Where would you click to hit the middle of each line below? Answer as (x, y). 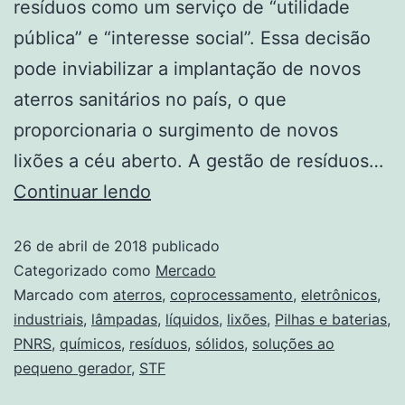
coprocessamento (231, 294)
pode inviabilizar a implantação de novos (187, 68)
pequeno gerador (72, 367)
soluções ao (293, 343)
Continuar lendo (82, 191)
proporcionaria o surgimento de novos (176, 130)
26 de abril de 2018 (80, 245)
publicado (184, 245)
